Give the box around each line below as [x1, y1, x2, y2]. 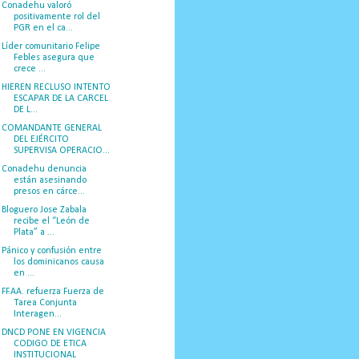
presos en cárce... [13, 187, 85, 197]
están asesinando [13, 175, 87, 186]
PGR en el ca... [13, 23, 73, 34]
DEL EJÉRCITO [13, 135, 69, 145]
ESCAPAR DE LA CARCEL [13, 94, 108, 104]
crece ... [13, 64, 46, 75]
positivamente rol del [13, 12, 100, 22]
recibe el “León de [13, 216, 90, 227]
